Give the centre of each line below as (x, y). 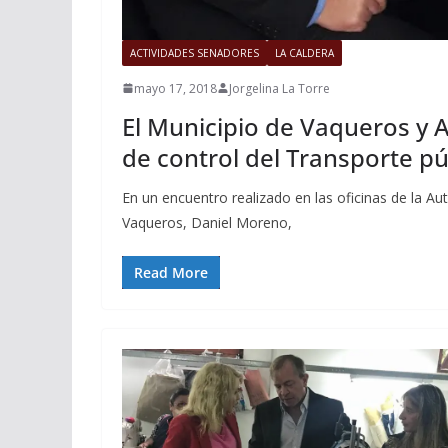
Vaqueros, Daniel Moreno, (207, 222)
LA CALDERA (304, 52)
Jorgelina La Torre (279, 88)
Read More (171, 272)
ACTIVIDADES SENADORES (194, 52)
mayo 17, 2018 (175, 88)
